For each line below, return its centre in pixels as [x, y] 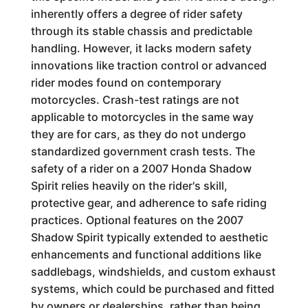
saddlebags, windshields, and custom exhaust [153, 272]
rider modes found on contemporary [126, 82]
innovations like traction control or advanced [148, 65]
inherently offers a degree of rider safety [136, 14]
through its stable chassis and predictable [141, 31]
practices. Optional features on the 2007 [137, 220]
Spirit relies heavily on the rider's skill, [129, 186]
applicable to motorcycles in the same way [142, 117]
